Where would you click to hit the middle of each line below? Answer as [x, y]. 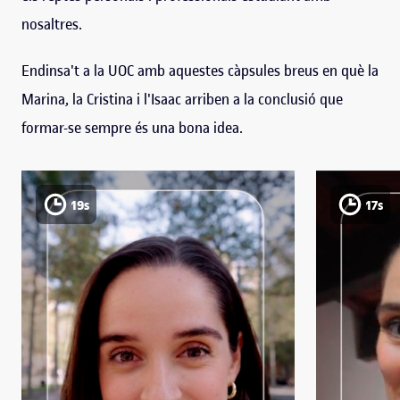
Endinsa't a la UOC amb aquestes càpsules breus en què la [200, 70]
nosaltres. [52, 24]
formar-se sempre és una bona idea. [132, 127]
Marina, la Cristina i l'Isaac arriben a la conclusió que [182, 99]
